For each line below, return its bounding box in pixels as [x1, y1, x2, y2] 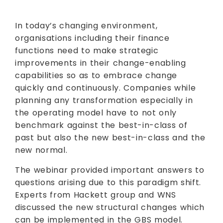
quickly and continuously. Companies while [15, 82, 196, 94]
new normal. [15, 144, 68, 156]
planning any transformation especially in [15, 95, 193, 106]
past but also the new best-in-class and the [15, 132, 206, 143]
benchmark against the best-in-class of [15, 119, 188, 131]
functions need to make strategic [15, 45, 159, 56]
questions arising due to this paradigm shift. [15, 177, 202, 188]
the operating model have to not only [15, 107, 177, 118]
